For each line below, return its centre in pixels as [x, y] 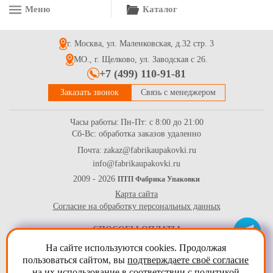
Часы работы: [94, 122]
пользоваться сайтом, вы [75, 260]
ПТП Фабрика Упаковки [159, 179]
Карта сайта [136, 194]
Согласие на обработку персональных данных [136, 207]
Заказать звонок [89, 93]
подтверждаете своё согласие [188, 260]
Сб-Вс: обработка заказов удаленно [136, 134]
